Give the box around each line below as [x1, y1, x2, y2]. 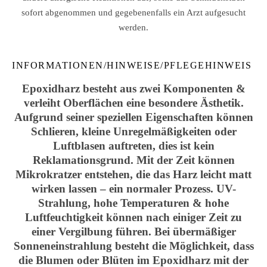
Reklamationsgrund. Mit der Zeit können [32, 154, 235, 166]
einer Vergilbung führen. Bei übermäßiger [31, 225, 236, 238]
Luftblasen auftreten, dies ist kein [52, 139, 215, 152]
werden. [119, 23, 148, 32]
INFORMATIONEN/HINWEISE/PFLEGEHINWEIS [12, 60, 252, 70]
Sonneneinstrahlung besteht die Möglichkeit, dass [13, 240, 254, 252]
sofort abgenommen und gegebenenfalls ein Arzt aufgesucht [21, 8, 246, 17]
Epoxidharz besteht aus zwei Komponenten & [21, 82, 246, 95]
